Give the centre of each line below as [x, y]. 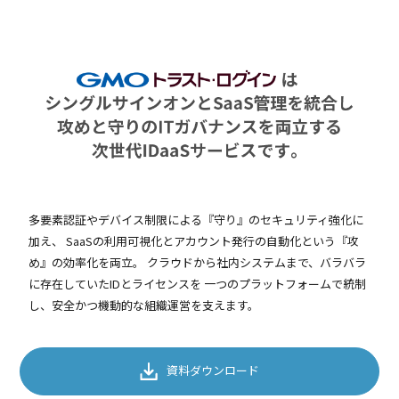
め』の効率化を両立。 [87, 262]
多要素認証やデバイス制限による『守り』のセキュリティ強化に [196, 220]
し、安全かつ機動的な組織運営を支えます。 [144, 305]
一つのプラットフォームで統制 [284, 284]
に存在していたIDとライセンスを [115, 284]
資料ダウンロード [213, 370]
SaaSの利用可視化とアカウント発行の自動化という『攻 [212, 241]
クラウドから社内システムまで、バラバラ [256, 262]
